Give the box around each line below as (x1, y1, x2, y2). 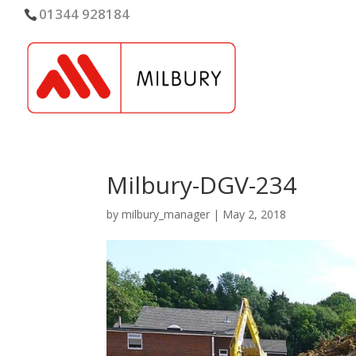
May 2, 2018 (222, 207, 287, 222)
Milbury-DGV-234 (106, 168, 297, 201)
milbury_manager (122, 207, 211, 222)
